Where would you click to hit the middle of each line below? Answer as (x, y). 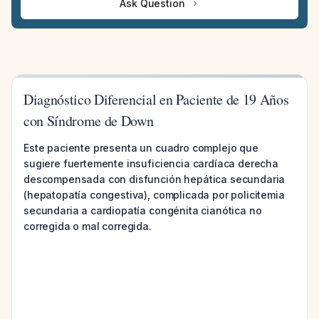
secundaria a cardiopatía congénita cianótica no (143, 210)
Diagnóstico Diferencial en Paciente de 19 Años (156, 99)
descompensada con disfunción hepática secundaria (155, 179)
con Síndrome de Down (89, 121)
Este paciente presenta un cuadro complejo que (141, 148)
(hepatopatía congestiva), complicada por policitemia (154, 195)
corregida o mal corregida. (88, 226)
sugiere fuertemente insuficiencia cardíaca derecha (151, 163)
